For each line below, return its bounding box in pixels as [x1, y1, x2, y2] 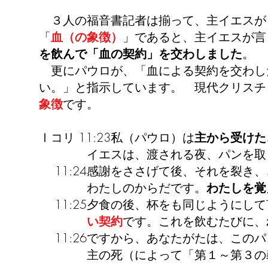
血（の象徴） [51, 29, 123, 45]
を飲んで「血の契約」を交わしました [39, 45, 242, 62]
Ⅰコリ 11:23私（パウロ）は [39, 129, 194, 145]
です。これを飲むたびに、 [123, 213, 266, 229]
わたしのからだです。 [39, 179, 206, 196]
